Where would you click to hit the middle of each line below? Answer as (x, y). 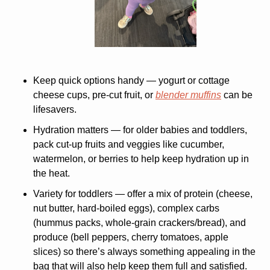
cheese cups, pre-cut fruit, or (94, 95)
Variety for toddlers (73, 193)
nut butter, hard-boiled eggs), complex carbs (126, 208)
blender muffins (188, 95)
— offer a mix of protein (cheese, (183, 193)
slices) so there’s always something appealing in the (144, 251)
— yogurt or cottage (187, 80)
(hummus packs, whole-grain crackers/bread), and (140, 222)
